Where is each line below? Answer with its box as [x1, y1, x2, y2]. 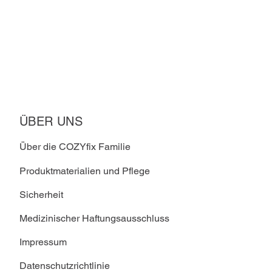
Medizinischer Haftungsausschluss [19, 212, 169, 224]
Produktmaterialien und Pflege [19, 165, 150, 177]
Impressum [19, 236, 67, 248]
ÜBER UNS [19, 114, 83, 129]
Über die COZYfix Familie [19, 141, 131, 153]
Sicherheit [19, 188, 63, 200]
